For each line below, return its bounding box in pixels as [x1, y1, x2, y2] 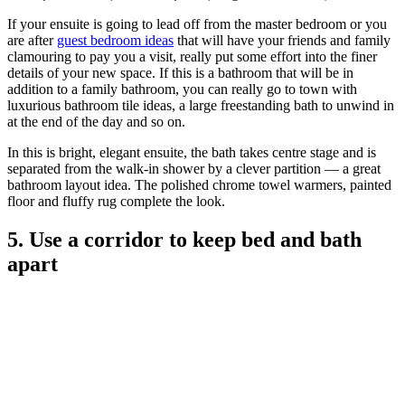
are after [7, 33, 57, 49]
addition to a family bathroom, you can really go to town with [7, 81, 357, 98]
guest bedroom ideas [57, 33, 174, 49]
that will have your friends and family [174, 33, 391, 49]
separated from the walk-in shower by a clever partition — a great [7, 161, 381, 177]
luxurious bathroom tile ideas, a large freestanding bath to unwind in [7, 98, 394, 114]
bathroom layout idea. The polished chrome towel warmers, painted [7, 177, 391, 193]
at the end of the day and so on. [7, 114, 185, 130]
